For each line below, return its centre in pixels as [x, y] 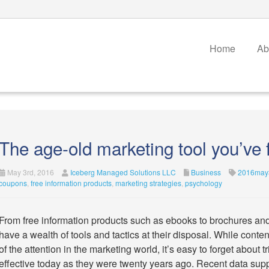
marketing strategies [148, 183]
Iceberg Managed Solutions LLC [123, 172]
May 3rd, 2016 [29, 172]
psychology [203, 183]
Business [206, 172]
